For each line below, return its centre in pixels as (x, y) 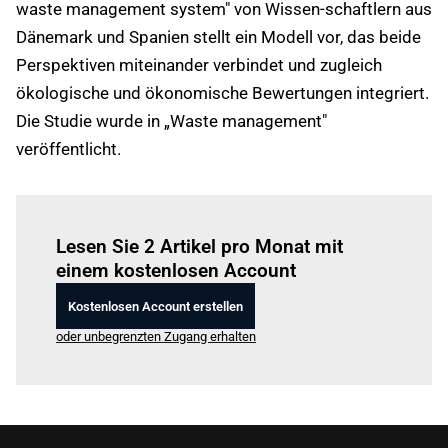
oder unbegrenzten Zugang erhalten (156, 336)
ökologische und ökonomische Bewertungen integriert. (222, 93)
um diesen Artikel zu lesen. (251, 218)
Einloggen (147, 218)
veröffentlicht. (68, 149)
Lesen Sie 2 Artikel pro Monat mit (199, 246)
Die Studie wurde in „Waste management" (171, 121)
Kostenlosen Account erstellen (155, 306)
